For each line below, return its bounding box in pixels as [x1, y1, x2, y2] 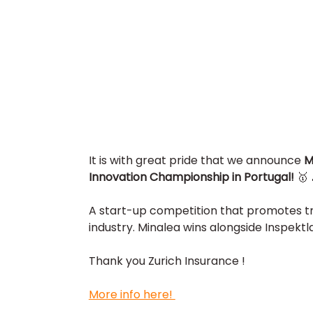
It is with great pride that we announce [88, 152, 304, 169]
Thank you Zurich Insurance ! [88, 253, 245, 270]
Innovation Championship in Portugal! [88, 169, 297, 186]
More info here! [88, 286, 175, 303]
